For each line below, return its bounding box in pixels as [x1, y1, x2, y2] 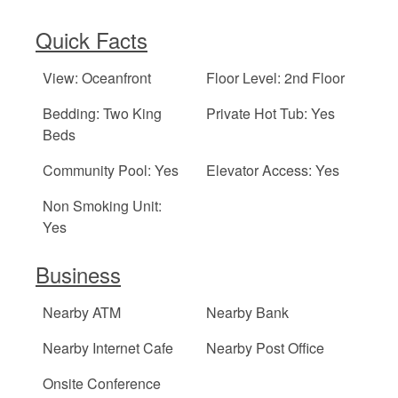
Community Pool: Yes [43, 160, 179, 181]
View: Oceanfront [43, 68, 151, 89]
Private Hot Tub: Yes [206, 103, 336, 124]
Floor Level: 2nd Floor [206, 68, 346, 89]
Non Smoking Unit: [43, 195, 162, 217]
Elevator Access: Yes [206, 160, 340, 181]
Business [36, 259, 121, 291]
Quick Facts [36, 24, 147, 56]
